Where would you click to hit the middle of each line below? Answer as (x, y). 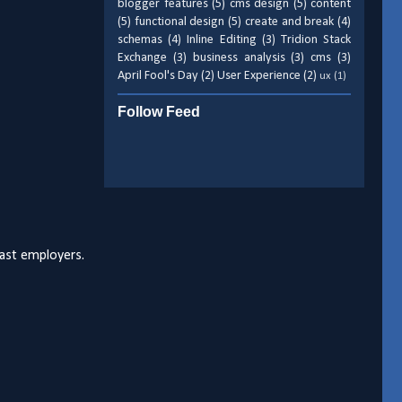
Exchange (142, 58)
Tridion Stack (316, 40)
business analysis (239, 58)
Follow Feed (159, 112)
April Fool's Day (158, 76)
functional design (179, 22)
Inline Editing (222, 40)
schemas (140, 40)
